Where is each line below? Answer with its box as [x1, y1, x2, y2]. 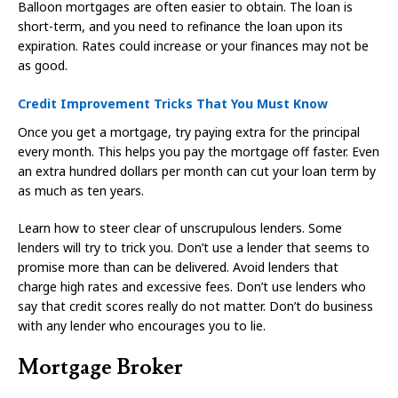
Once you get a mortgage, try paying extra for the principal [18, 123, 360, 141]
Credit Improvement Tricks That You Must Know [18, 95, 328, 113]
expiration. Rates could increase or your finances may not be [18, 37, 369, 55]
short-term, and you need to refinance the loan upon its [18, 18, 343, 36]
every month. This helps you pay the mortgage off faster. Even [18, 143, 379, 161]
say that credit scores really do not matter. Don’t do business [18, 298, 373, 315]
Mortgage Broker [18, 354, 183, 382]
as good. [18, 57, 68, 75]
